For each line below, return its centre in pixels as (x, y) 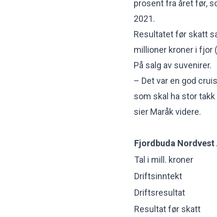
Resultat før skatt (167, 209)
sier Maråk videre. (167, 111)
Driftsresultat (160, 192)
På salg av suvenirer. (173, 65)
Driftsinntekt (158, 176)
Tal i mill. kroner (164, 159)
